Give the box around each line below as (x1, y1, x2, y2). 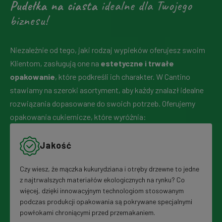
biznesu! (10, 12, 48, 29)
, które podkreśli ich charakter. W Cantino (55, 72, 190, 82)
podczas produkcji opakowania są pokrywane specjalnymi (20, 197, 192, 206)
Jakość (40, 140, 72, 151)
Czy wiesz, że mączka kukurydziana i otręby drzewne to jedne (20, 164, 199, 173)
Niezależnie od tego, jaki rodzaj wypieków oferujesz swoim (10, 45, 205, 55)
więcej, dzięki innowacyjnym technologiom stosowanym (20, 186, 184, 195)
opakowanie (10, 72, 55, 82)
